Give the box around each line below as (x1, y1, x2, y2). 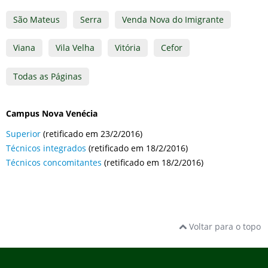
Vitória (115, 42, 141, 53)
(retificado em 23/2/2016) (41, 128, 142, 139)
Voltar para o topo (187, 221, 261, 232)
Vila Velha (56, 42, 95, 53)
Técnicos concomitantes (6, 157, 102, 168)
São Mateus (13, 13, 60, 25)
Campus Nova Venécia (6, 108, 98, 119)
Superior (6, 128, 41, 139)
